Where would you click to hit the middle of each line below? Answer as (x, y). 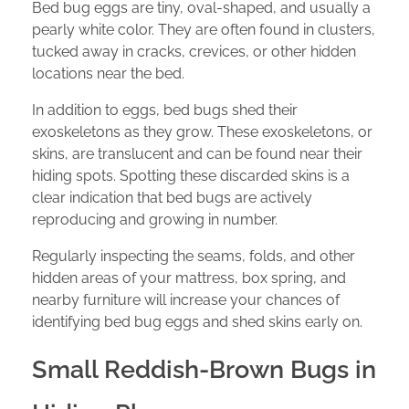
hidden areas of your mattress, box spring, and (189, 278)
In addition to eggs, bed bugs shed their (165, 110)
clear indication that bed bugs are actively (172, 198)
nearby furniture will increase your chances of (186, 300)
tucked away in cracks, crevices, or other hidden (194, 52)
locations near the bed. (108, 74)
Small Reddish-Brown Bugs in (204, 370)
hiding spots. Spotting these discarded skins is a (191, 176)
